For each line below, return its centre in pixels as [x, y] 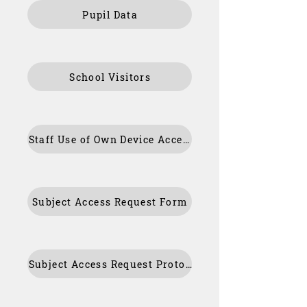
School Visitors [110, 77]
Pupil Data [110, 14]
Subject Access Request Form [110, 201]
